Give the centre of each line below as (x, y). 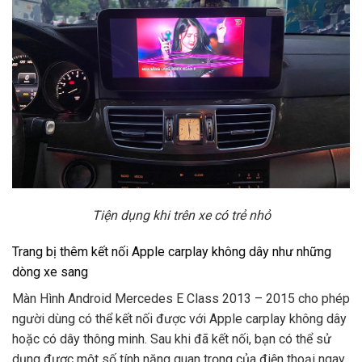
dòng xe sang (50, 272)
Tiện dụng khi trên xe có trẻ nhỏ (181, 215)
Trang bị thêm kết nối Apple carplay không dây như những (172, 252)
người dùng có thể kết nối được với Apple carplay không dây (179, 319)
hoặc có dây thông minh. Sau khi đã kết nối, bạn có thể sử (172, 339)
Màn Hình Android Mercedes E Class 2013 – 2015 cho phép (181, 299)
